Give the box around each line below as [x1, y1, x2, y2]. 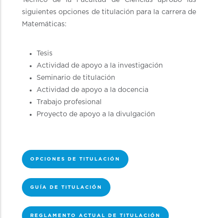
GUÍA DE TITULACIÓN [30, 184, 102, 190]
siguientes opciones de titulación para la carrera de [22, 8, 196, 16]
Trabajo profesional [36, 98, 102, 106]
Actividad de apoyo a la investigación [36, 62, 163, 69]
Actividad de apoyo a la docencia [36, 86, 148, 93]
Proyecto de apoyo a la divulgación [36, 110, 155, 118]
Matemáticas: [22, 20, 67, 28]
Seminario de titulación [36, 74, 115, 81]
